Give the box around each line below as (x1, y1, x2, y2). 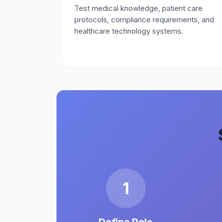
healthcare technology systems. (74, 26, 183, 36)
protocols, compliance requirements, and (74, 15, 214, 24)
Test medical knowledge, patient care (74, 3, 203, 13)
